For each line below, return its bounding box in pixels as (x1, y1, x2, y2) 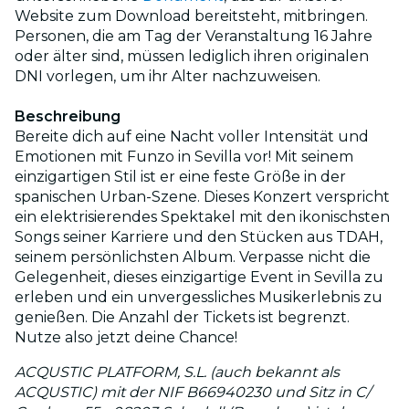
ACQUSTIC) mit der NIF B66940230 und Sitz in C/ (15, 383, 371, 401)
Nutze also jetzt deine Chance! (15, 328, 237, 346)
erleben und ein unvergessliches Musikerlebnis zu (15, 288, 383, 306)
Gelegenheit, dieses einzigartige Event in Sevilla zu (15, 267, 383, 286)
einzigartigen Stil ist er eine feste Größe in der (15, 167, 346, 185)
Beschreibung (15, 107, 121, 125)
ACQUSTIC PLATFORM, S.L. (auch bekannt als (15, 362, 340, 381)
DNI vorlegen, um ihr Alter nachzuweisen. (15, 67, 320, 85)
